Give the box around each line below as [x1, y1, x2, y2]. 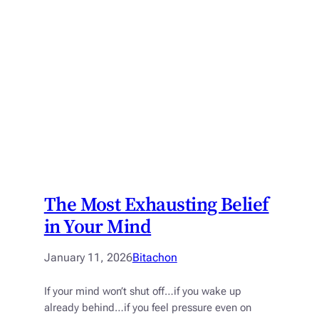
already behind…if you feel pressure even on [43, 302, 251, 315]
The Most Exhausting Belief [43, 191, 269, 218]
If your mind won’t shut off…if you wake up [43, 286, 241, 298]
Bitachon [132, 251, 177, 265]
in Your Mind [43, 213, 152, 240]
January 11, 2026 [43, 251, 132, 265]
